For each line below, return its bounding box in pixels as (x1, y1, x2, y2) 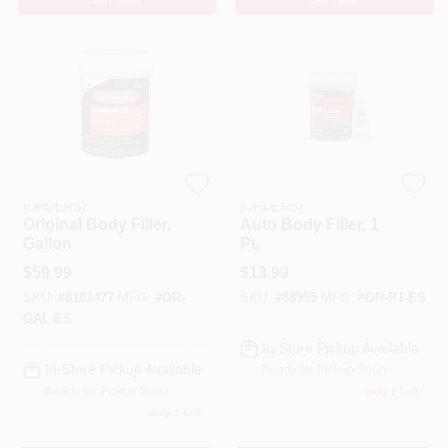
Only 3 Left (147, 407, 201, 418)
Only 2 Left (364, 386, 418, 397)
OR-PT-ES (364, 291, 426, 305)
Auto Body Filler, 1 (239, 215, 379, 233)
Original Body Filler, (22, 215, 171, 233)
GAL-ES (22, 312, 72, 326)
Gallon (22, 234, 72, 252)
